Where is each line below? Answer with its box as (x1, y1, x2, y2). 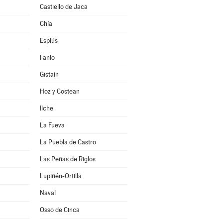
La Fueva (39, 121, 65, 129)
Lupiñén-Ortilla (39, 172, 82, 180)
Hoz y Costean (39, 88, 80, 95)
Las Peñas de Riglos (39, 155, 96, 163)
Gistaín (39, 71, 59, 78)
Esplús (39, 37, 58, 44)
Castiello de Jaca (39, 3, 88, 10)
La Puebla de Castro (39, 138, 96, 146)
